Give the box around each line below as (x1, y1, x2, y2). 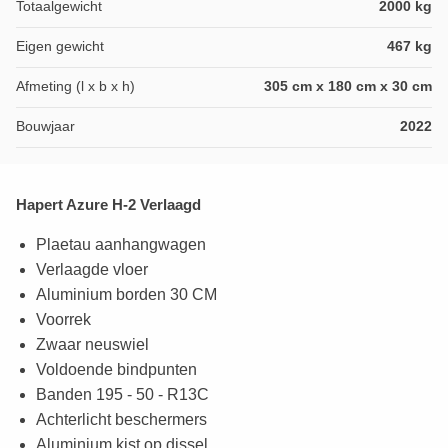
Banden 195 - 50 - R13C (36, 386, 209, 404)
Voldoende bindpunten (36, 361, 197, 379)
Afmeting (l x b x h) (16, 78, 135, 95)
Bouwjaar (16, 118, 75, 135)
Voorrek (36, 311, 91, 329)
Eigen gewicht (16, 38, 104, 55)
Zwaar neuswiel (36, 336, 149, 354)
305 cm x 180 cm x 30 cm (264, 78, 432, 95)
